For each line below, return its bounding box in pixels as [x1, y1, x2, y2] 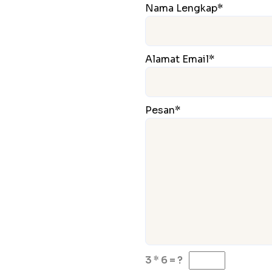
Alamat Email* [145, 53, 214, 66]
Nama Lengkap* [145, 2, 223, 15]
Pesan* [145, 104, 180, 117]
